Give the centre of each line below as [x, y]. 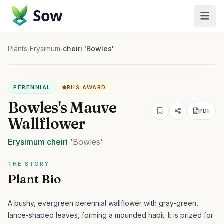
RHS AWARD [86, 87]
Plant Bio [34, 179]
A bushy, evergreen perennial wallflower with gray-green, [103, 203]
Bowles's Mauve [62, 108]
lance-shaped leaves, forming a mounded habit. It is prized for [111, 215]
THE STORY [29, 164]
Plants [18, 49]
